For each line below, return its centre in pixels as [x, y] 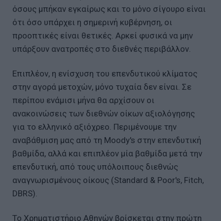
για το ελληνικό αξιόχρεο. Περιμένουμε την [94, 127]
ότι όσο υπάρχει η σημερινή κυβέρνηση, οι [92, 22]
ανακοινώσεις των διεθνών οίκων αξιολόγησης [104, 113]
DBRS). [25, 193]
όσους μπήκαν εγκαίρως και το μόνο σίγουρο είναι [109, 9]
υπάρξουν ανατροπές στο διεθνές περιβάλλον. [102, 49]
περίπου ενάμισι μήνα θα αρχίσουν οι [83, 100]
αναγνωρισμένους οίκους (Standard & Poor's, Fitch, [108, 180]
